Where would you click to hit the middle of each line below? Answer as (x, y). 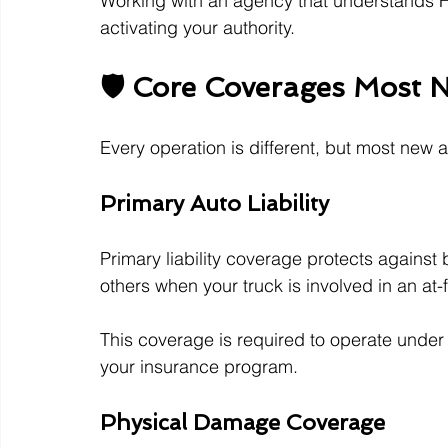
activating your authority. (197, 28)
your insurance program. (199, 367)
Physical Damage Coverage (242, 422)
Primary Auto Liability (214, 203)
